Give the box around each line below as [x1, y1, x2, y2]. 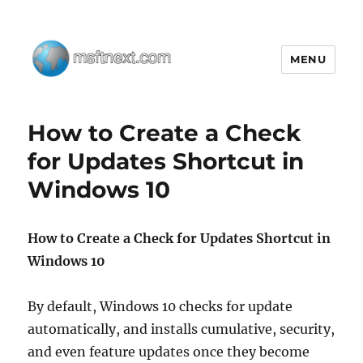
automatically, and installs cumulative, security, [28, 321, 335, 337]
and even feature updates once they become [28, 344, 310, 360]
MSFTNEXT [28, 96, 133, 119]
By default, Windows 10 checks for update [28, 298, 293, 314]
